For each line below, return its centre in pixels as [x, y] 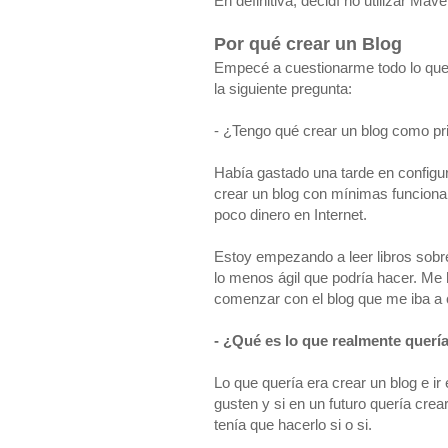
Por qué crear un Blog [308, 44]
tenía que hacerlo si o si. [293, 425]
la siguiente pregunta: [283, 89]
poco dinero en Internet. [290, 215]
